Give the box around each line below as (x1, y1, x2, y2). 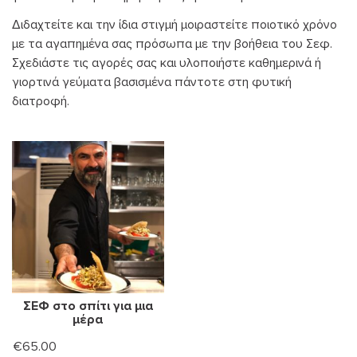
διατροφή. (12, 93, 69, 110)
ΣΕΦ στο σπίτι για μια (22, 297, 153, 314)
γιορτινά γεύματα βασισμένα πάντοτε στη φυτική (12, 74, 292, 91)
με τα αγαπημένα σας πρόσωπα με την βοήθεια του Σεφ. (12, 36, 332, 53)
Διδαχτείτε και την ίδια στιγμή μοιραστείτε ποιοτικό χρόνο (12, 17, 337, 33)
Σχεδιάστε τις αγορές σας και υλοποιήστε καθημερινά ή (12, 55, 321, 72)
